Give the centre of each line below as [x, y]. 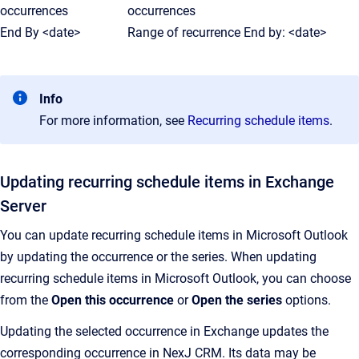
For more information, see [113, 121]
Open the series [238, 300]
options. [308, 300]
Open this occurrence [114, 300]
